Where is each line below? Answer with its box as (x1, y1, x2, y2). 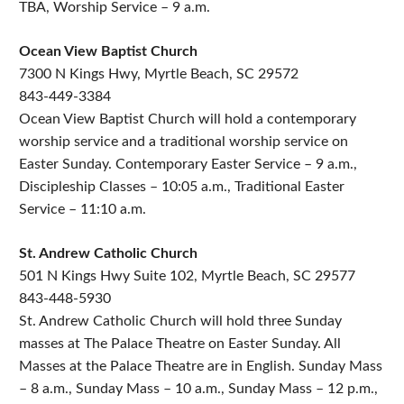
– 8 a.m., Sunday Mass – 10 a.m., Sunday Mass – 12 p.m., (19, 381, 378, 396)
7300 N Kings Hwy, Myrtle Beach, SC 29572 (19, 67, 298, 81)
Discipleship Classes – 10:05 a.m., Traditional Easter (19, 179, 344, 194)
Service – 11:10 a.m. (19, 202, 146, 216)
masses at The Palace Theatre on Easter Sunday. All (19, 336, 341, 351)
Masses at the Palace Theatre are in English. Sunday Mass (19, 359, 382, 373)
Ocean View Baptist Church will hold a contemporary (19, 112, 356, 126)
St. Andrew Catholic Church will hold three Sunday (19, 314, 342, 328)
